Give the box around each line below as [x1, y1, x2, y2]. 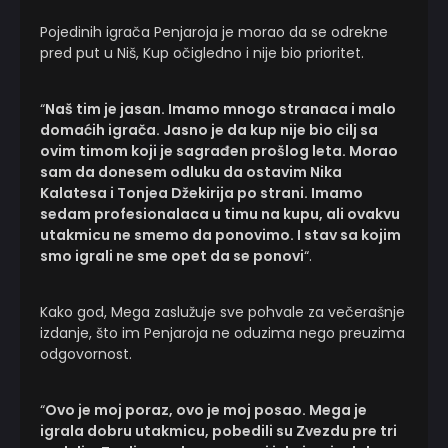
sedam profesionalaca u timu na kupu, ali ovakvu [40, 204, 400, 224]
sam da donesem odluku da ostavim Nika [40, 162, 342, 182]
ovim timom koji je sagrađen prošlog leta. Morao [40, 141, 398, 161]
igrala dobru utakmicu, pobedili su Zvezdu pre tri [40, 421, 397, 441]
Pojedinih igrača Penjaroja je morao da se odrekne [40, 22, 388, 42]
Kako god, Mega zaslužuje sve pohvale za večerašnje [40, 302, 405, 322]
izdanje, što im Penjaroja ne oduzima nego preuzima [40, 323, 405, 343]
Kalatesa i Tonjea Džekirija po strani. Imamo [40, 183, 363, 203]
